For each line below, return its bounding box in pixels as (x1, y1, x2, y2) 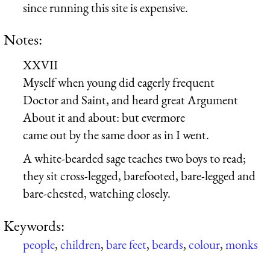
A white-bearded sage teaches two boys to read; (23, 150, 246, 167)
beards (152, 236, 183, 253)
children (60, 236, 101, 253)
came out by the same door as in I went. (23, 126, 209, 143)
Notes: (4, 29, 42, 49)
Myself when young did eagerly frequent (23, 74, 215, 90)
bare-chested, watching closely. (23, 185, 171, 202)
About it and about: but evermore (23, 108, 185, 125)
